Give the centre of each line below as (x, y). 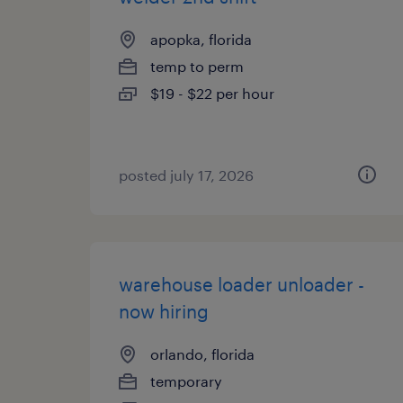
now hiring (164, 311)
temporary (186, 381)
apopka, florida (201, 39)
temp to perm (197, 66)
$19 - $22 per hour (212, 93)
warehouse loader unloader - (242, 284)
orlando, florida (202, 354)
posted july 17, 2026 (186, 175)
